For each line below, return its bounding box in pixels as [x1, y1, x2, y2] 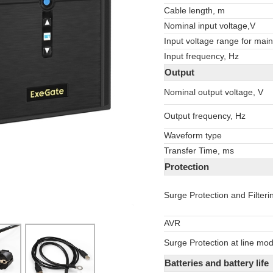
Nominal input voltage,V [164, 21, 255, 30]
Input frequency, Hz [164, 52, 239, 61]
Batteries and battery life [165, 258, 269, 268]
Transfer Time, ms [164, 146, 234, 155]
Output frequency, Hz [164, 112, 246, 121]
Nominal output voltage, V [164, 88, 263, 97]
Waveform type [164, 131, 222, 140]
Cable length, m [164, 6, 225, 15]
